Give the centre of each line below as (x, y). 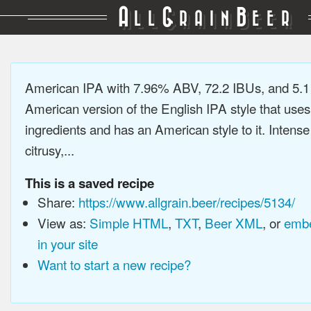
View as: (63, 222)
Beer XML (233, 222)
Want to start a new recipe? (114, 264)
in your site (67, 243)
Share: (58, 202)
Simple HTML (128, 222)
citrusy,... (50, 150)
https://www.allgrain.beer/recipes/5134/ (186, 202)
